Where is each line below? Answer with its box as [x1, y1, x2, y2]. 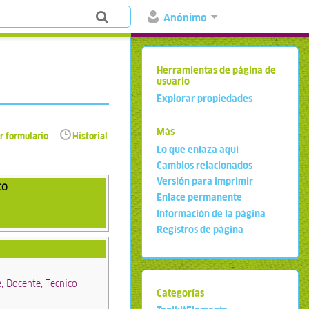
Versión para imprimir [157, 175, 254, 188]
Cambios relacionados [157, 159, 253, 172]
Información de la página [157, 207, 266, 220]
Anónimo [163, 11, 208, 24]
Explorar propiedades [157, 92, 253, 105]
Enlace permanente [157, 191, 243, 204]
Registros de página [157, 223, 244, 236]
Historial [72, 130, 108, 143]
